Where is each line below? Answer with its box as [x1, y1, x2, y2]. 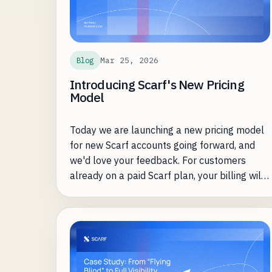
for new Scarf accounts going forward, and [69, 139, 255, 152]
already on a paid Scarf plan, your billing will [69, 169, 264, 182]
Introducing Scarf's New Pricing [69, 76, 244, 93]
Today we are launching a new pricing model [69, 124, 264, 137]
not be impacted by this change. [69, 185, 210, 197]
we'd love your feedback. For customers [69, 154, 246, 167]
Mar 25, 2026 [100, 55, 158, 66]
